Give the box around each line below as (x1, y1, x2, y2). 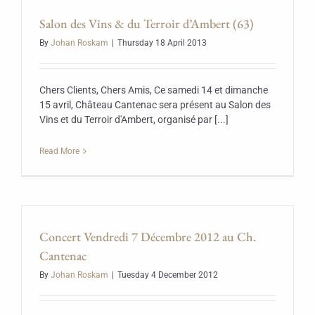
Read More (39, 146, 79, 156)
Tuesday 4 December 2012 (117, 270, 218, 280)
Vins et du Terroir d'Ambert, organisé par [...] (39, 114, 229, 125)
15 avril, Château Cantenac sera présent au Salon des (39, 99, 271, 110)
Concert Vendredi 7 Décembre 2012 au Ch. (39, 229, 256, 245)
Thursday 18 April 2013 (117, 38, 207, 48)
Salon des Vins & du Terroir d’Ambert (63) (39, 15, 254, 32)
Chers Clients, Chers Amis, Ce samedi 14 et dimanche (39, 84, 268, 96)
